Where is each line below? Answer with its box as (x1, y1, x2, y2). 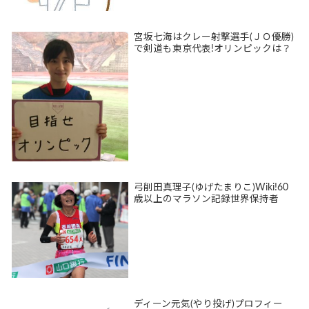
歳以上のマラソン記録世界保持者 (134, 194, 279, 204)
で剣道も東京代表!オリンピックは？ (134, 44, 292, 54)
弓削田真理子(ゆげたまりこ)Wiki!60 (134, 182, 289, 192)
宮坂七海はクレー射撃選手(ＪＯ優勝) (134, 32, 295, 43)
